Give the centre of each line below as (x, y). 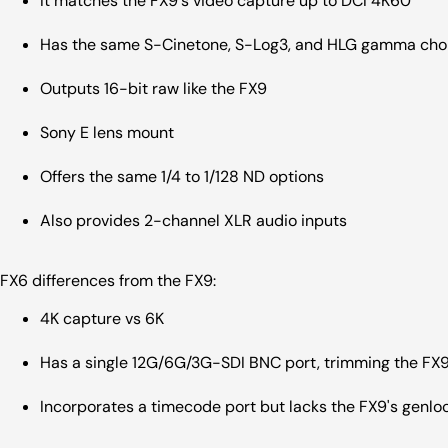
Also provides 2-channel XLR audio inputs (193, 221)
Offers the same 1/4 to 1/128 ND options (182, 177)
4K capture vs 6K (102, 319)
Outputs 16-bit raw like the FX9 (153, 89)
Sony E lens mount (107, 133)
